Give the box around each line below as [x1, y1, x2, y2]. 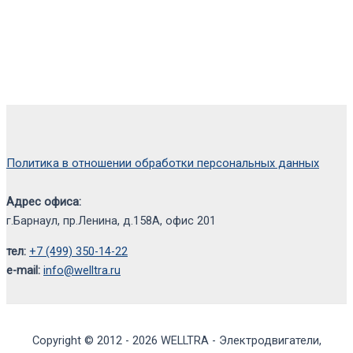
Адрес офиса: [6, 195, 81, 210]
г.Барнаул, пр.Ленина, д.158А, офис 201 [6, 214, 216, 229]
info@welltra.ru [43, 262, 121, 277]
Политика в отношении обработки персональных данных [6, 156, 319, 171]
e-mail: [6, 262, 40, 277]
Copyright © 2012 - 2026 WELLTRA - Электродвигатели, [32, 333, 321, 348]
